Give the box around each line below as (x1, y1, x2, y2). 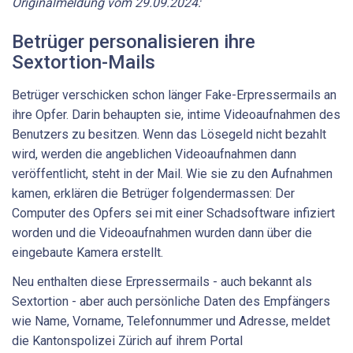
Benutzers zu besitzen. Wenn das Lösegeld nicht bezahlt (12, 126, 326, 142)
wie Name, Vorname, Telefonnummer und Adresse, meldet (12, 314, 330, 329)
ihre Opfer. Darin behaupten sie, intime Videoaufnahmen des (12, 106, 340, 122)
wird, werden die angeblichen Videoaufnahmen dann (12, 146, 296, 162)
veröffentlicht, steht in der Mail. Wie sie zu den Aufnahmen (12, 165, 333, 181)
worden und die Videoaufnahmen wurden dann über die (12, 225, 312, 240)
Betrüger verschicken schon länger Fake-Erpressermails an (12, 87, 336, 102)
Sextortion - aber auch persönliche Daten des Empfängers (12, 294, 330, 310)
